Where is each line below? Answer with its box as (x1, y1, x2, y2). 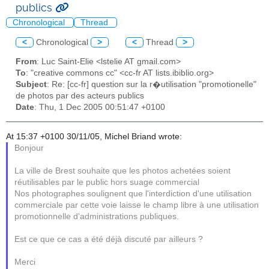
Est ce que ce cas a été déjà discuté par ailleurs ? (14, 234, 204, 244)
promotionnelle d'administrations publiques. (14, 211, 180, 221)
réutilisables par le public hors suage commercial (14, 177, 200, 187)
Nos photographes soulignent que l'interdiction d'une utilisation (14, 189, 252, 198)
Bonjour (14, 143, 44, 153)
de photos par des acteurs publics (16, 91, 144, 101)
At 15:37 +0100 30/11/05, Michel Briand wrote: (6, 131, 182, 141)
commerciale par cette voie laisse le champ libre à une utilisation (14, 200, 259, 210)
